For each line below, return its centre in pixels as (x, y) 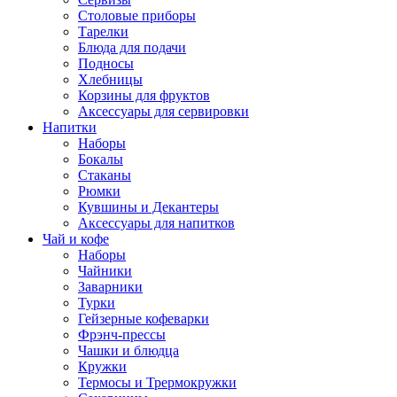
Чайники (105, 270)
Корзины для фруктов (144, 95)
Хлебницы (110, 79)
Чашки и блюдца (128, 350)
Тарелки (103, 31)
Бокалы (101, 159)
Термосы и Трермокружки (157, 382)
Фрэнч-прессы (122, 334)
